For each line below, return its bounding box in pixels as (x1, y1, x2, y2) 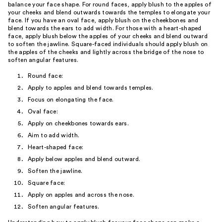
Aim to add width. (28, 132, 80, 138)
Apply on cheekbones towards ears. (28, 120, 129, 126)
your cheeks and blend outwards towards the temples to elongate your (8, 9, 211, 15)
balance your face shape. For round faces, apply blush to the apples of (8, 1, 212, 7)
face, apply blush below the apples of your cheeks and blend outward (8, 33, 208, 39)
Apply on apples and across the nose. (28, 192, 134, 198)
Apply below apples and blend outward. (28, 156, 141, 162)
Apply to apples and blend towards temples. (28, 85, 154, 91)
